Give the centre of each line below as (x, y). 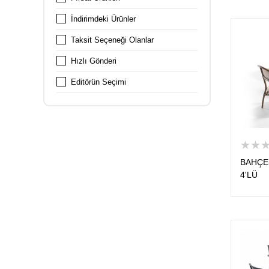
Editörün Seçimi (98, 82)
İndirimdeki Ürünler (103, 19)
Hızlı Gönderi (94, 61)
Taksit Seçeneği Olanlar (112, 40)
